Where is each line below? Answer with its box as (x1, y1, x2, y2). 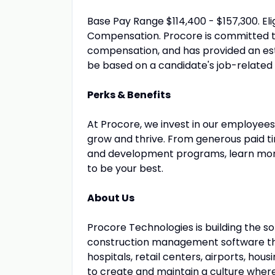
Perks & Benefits (87, 88, 171, 102)
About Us (87, 191, 134, 205)
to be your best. (87, 161, 163, 176)
